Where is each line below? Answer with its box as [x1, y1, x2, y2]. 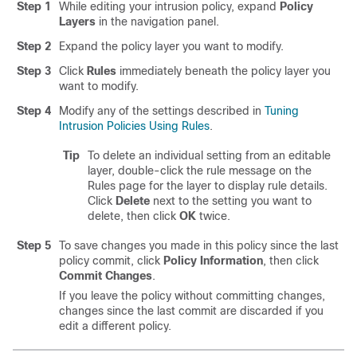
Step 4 [17, 104, 51, 117]
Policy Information [163, 254, 263, 267]
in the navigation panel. [96, 15, 219, 28]
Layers [59, 15, 96, 28]
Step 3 [17, 65, 51, 77]
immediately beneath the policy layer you [116, 65, 331, 77]
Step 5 [17, 239, 51, 252]
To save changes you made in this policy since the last [59, 239, 339, 252]
